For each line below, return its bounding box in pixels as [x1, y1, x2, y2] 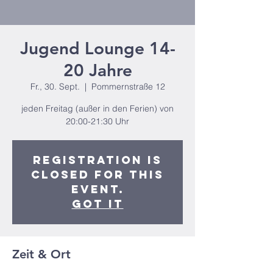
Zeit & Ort [12, 247, 71, 261]
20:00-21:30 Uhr [66, 116, 129, 127]
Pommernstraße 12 [91, 81, 165, 92]
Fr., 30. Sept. [30, 81, 80, 92]
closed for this [31, 168, 164, 182]
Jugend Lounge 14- [19, 38, 175, 58]
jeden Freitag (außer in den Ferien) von [21, 103, 174, 114]
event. [71, 182, 124, 196]
